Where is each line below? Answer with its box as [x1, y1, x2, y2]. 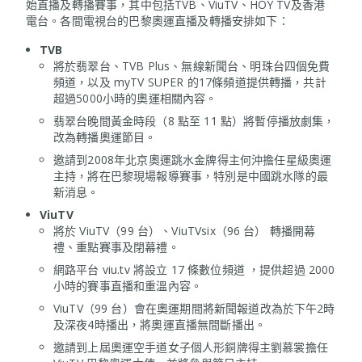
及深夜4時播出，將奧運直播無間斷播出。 [53, 316, 267, 332]
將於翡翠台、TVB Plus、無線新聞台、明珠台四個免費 [53, 57, 330, 74]
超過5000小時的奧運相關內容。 [53, 90, 217, 106]
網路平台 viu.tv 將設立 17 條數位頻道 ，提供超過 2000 [53, 261, 335, 277]
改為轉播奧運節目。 [53, 128, 157, 145]
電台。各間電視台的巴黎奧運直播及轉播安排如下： [26, 12, 289, 28]
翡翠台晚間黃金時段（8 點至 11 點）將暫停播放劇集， [53, 112, 335, 128]
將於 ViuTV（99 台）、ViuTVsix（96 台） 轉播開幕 [53, 222, 316, 238]
